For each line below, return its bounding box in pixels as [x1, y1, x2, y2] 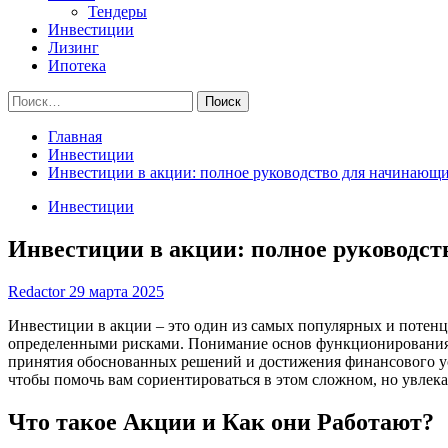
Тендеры [88, 3, 147, 20]
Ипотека [48, 57, 106, 74]
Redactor [8, 282, 69, 300]
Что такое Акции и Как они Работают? [8, 408, 434, 435]
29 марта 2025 [69, 282, 164, 300]
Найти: [7, 90, 55, 107]
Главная [48, 128, 102, 145]
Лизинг [48, 39, 99, 56]
